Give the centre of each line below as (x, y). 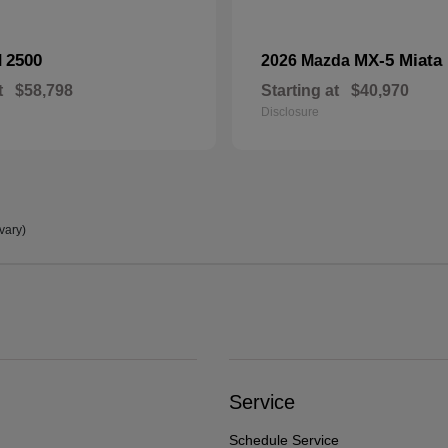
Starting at (300, 90)
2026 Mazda (307, 60)
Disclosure (290, 111)
